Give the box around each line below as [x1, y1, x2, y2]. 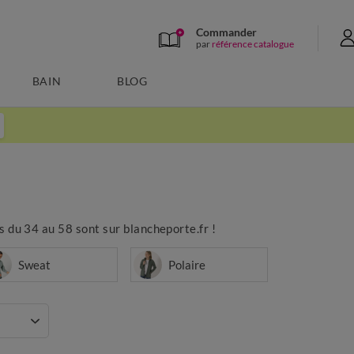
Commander [196, 24, 257, 39]
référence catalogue [212, 37, 294, 50]
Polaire [168, 257, 205, 272]
